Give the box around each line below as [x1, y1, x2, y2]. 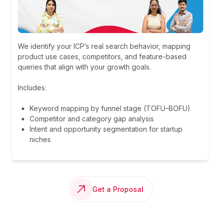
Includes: [18, 83, 46, 92]
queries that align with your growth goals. [18, 63, 151, 72]
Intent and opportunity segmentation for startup [30, 125, 183, 134]
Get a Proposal [92, 185, 144, 194]
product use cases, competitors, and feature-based [18, 52, 186, 61]
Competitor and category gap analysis [30, 114, 154, 123]
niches [30, 135, 51, 144]
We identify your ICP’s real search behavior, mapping [18, 42, 190, 51]
